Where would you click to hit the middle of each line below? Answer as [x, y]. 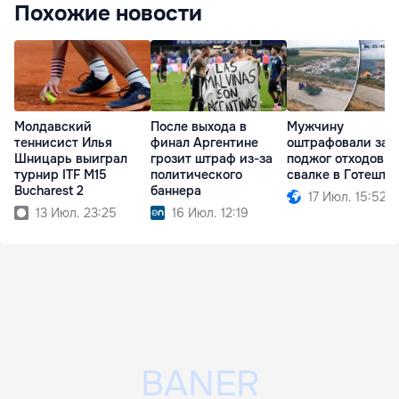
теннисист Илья [63, 143]
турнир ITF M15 [61, 175]
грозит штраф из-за [212, 159]
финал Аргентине [204, 143]
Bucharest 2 [49, 191]
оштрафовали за [338, 143]
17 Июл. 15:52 [347, 197]
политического [196, 175]
